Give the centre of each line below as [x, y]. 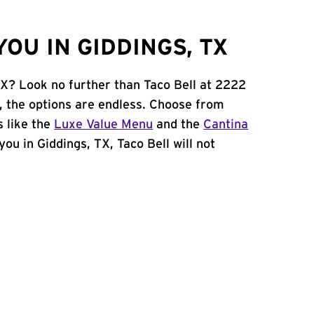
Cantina [226, 125]
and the [178, 125]
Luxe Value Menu [104, 125]
